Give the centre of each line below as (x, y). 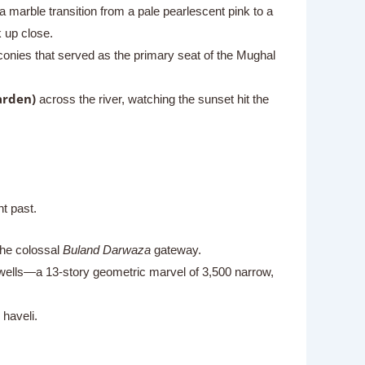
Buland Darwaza (106, 250)
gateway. (176, 250)
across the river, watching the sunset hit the (152, 99)
